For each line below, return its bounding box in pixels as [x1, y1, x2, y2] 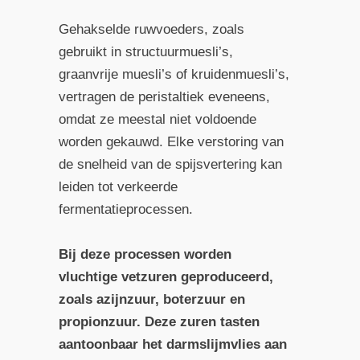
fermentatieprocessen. [58, 202, 193, 218]
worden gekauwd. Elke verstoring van [58, 134, 284, 150]
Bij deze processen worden [58, 246, 231, 262]
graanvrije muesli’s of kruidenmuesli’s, [58, 67, 289, 83]
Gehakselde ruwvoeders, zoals [58, 22, 244, 38]
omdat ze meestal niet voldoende [58, 112, 256, 128]
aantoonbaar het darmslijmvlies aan [58, 336, 287, 352]
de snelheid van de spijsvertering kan [58, 157, 282, 173]
